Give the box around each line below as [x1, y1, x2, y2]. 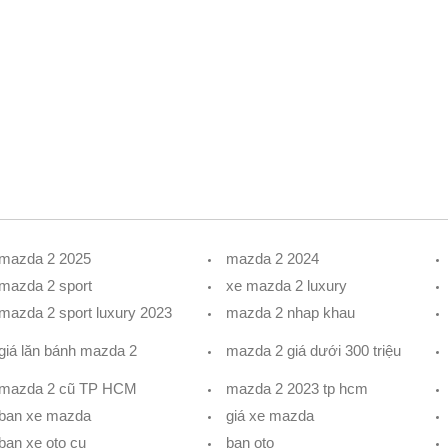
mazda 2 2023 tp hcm [225, 379, 368, 397]
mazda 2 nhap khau [225, 303, 355, 321]
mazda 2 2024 [225, 249, 319, 267]
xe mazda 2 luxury [225, 276, 347, 294]
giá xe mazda [225, 406, 314, 424]
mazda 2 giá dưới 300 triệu [225, 341, 401, 359]
